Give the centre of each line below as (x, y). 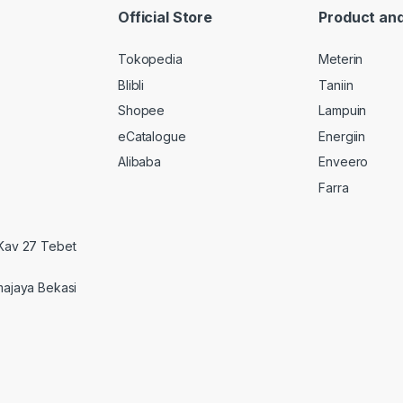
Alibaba (140, 162)
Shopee (142, 111)
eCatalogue (152, 136)
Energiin (342, 136)
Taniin (336, 85)
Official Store (166, 18)
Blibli (131, 85)
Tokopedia (150, 59)
